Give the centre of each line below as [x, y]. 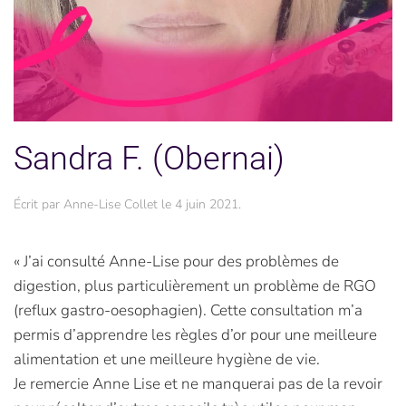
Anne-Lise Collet [111, 205]
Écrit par [39, 205]
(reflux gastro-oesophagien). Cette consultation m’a [188, 311]
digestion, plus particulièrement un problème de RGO [195, 286]
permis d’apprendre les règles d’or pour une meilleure [195, 335]
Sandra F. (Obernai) [149, 159]
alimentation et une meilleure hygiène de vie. [167, 360]
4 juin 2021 [207, 205]
